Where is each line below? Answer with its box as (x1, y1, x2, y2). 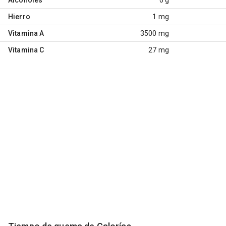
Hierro (8, 12, 30, 21)
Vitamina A (8, 29, 44, 37)
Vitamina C (8, 45, 44, 54)
